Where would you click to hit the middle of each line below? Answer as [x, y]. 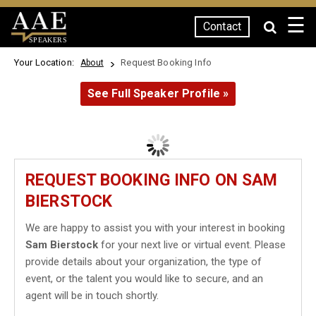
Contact [222, 26]
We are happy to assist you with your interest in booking [155, 228]
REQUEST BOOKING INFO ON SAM [152, 180]
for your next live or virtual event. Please [192, 245]
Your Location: [47, 62]
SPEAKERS [48, 39]
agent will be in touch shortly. [92, 296]
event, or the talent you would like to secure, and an [144, 279]
